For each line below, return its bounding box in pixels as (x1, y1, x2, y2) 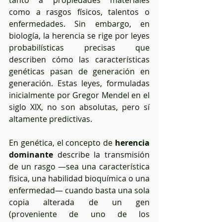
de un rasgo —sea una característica (9, 161, 150, 172)
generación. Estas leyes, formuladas (9, 77, 150, 89)
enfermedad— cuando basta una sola (9, 184, 150, 196)
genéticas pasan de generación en (9, 65, 150, 77)
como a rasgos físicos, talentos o (9, 6, 150, 17)
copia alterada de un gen (9, 196, 150, 208)
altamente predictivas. (9, 113, 92, 124)
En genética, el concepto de (9, 137, 115, 148)
